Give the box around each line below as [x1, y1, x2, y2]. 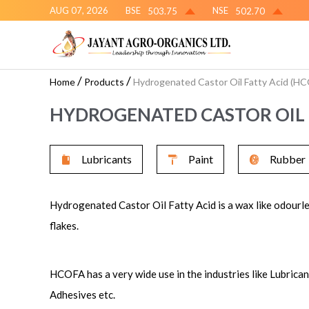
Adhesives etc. [50, 288, 115, 301]
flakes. [50, 219, 79, 232]
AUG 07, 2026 [50, 5, 108, 16]
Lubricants [81, 152, 132, 166]
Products [84, 76, 124, 88]
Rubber [270, 152, 306, 166]
